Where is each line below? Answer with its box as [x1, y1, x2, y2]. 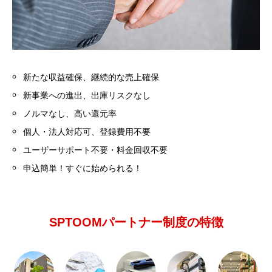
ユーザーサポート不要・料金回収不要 [23, 144, 168, 156]
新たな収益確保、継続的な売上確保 [23, 71, 160, 83]
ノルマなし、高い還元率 [23, 107, 117, 120]
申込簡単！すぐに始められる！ [23, 162, 143, 174]
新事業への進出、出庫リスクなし [23, 89, 151, 101]
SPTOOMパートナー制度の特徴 [49, 216, 223, 229]
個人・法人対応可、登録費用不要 [23, 126, 151, 138]
